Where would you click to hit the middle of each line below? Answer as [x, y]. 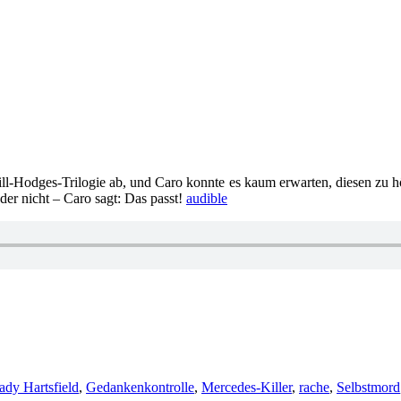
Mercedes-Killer [247, 387]
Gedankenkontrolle [140, 387]
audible [207, 198]
